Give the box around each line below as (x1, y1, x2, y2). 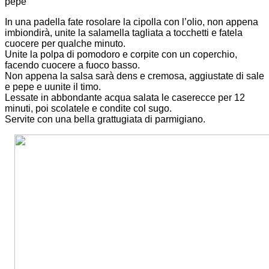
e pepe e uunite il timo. (5, 82, 101, 92)
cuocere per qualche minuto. (5, 38, 125, 49)
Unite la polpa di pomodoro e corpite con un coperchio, (5, 49, 237, 60)
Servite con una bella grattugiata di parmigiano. (5, 114, 205, 125)
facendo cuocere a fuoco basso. (5, 60, 140, 71)
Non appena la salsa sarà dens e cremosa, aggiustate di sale (5, 71, 264, 82)
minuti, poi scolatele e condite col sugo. (5, 103, 172, 114)
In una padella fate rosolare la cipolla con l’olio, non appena (5, 17, 258, 28)
